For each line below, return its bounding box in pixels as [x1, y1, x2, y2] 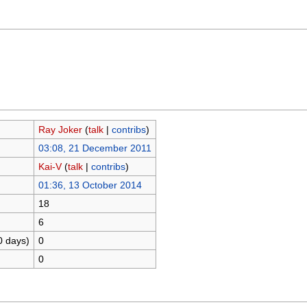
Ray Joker [38, 123, 82, 135]
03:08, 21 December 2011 [38, 142, 151, 153]
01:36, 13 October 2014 [38, 179, 142, 191]
